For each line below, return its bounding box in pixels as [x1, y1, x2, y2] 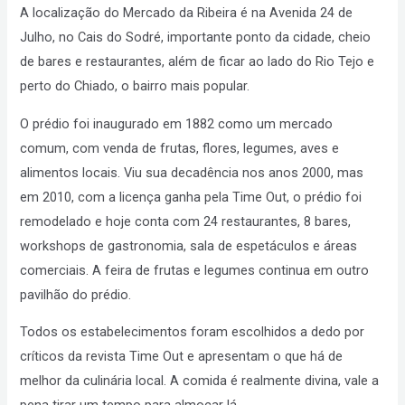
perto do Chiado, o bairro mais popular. [20, 78, 250, 95]
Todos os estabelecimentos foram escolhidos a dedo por [20, 324, 365, 341]
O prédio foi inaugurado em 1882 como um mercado [20, 115, 334, 132]
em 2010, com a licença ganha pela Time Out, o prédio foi [20, 188, 363, 205]
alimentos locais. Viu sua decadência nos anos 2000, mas [20, 164, 364, 181]
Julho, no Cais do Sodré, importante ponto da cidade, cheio [20, 29, 372, 46]
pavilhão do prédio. [20, 286, 132, 303]
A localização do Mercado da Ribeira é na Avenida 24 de [20, 5, 353, 22]
